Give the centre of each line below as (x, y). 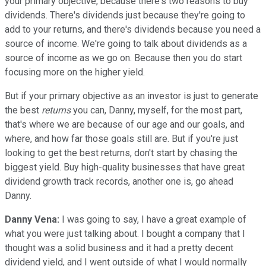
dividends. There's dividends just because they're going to (125, 15)
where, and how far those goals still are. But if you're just (121, 138)
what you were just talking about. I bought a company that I (125, 233)
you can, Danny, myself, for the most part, (156, 110)
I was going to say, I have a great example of (153, 219)
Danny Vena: (32, 219)
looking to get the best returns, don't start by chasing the (121, 153)
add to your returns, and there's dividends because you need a (133, 29)
